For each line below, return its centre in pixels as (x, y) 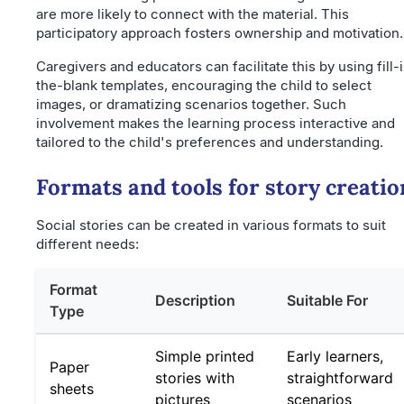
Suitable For (327, 301)
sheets (72, 389)
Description (195, 301)
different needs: (87, 244)
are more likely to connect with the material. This (193, 14)
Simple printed (205, 357)
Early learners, (335, 357)
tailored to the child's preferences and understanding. (210, 142)
